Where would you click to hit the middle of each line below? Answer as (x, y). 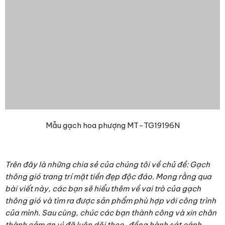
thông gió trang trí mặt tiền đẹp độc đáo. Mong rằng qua (108, 176)
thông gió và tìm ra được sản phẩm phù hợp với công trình (110, 200)
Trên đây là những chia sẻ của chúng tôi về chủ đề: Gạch (107, 164)
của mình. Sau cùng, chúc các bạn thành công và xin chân (111, 212)
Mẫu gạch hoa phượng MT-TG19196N (113, 125)
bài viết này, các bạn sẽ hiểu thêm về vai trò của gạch (103, 188)
